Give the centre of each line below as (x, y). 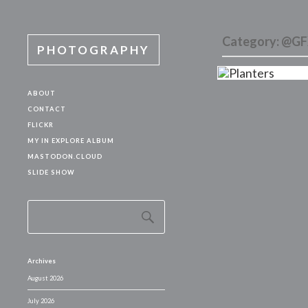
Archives (42, 261)
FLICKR (41, 125)
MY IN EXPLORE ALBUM (71, 141)
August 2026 (45, 278)
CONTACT (47, 109)
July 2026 (41, 301)
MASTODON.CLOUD (65, 156)
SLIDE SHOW (51, 172)
